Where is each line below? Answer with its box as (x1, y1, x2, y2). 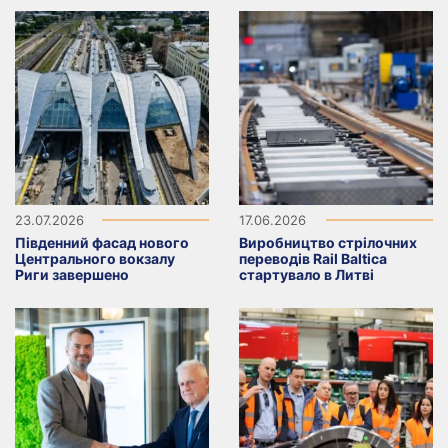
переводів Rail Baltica (239, 250, 387, 268)
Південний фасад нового (15, 234, 189, 252)
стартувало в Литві (239, 266, 374, 284)
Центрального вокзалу (15, 250, 175, 268)
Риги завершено (15, 266, 129, 284)
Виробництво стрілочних (239, 234, 417, 252)
